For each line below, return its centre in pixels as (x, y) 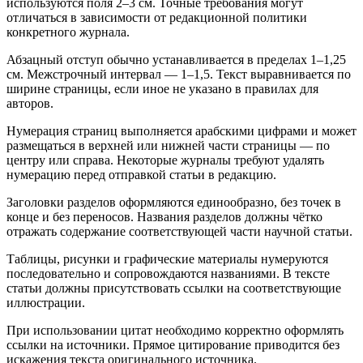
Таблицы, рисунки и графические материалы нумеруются (167, 258)
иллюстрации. (46, 302)
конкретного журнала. (68, 32)
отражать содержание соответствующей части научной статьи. (179, 231)
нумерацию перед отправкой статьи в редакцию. (141, 174)
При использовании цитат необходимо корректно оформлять (175, 330)
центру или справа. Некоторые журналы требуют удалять (165, 160)
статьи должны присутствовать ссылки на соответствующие (174, 288)
